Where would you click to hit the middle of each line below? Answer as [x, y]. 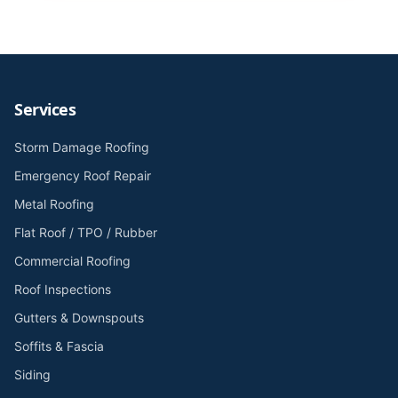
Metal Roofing [54, 204]
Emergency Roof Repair [83, 175]
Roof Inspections [63, 289]
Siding [32, 374]
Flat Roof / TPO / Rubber [86, 232]
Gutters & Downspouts [79, 318]
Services [45, 109]
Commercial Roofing [72, 261]
